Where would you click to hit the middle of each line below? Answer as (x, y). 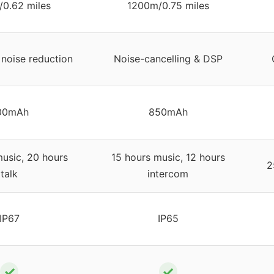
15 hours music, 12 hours (168, 157)
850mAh (168, 112)
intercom (168, 174)
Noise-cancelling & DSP (168, 59)
